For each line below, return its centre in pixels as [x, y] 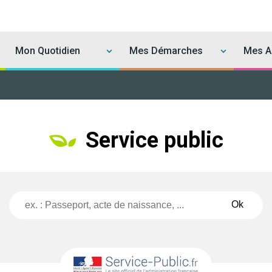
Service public [154, 141]
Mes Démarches [166, 51]
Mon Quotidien [47, 51]
